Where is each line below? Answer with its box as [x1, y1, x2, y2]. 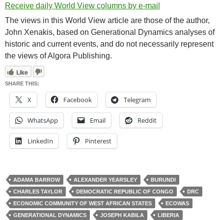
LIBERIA [158, 212, 179, 219]
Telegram [124, 95, 151, 105]
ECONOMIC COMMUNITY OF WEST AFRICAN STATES [13, 200, 152, 207]
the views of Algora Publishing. [5, 52, 112, 60]
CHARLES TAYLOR [13, 189, 62, 195]
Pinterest [85, 137, 111, 146]
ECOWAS [165, 200, 189, 207]
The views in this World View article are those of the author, [5, 16, 210, 25]
